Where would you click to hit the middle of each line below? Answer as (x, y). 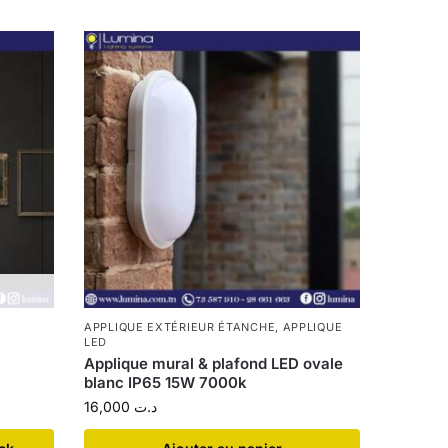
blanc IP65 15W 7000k (166, 382)
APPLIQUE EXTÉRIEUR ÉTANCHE (180, 326)
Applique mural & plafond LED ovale (214, 363)
